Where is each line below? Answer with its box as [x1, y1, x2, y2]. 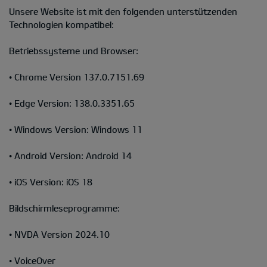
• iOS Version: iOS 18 [9, 176, 92, 187]
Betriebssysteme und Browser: [9, 45, 138, 56]
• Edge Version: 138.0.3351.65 [9, 97, 135, 108]
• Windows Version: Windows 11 [9, 123, 142, 135]
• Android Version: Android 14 [9, 150, 132, 161]
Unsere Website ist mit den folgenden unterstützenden [9, 5, 237, 17]
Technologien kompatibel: [9, 18, 114, 30]
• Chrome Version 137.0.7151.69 [9, 71, 144, 82]
